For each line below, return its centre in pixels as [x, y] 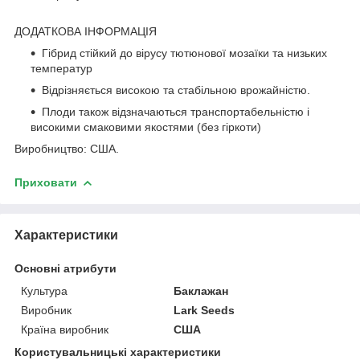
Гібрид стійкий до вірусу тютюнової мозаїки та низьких [184, 53]
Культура [44, 290]
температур [61, 68]
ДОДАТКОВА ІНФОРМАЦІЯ [86, 31]
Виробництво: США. [67, 148]
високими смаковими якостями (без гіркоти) [146, 127]
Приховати [46, 182]
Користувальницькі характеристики [118, 352]
